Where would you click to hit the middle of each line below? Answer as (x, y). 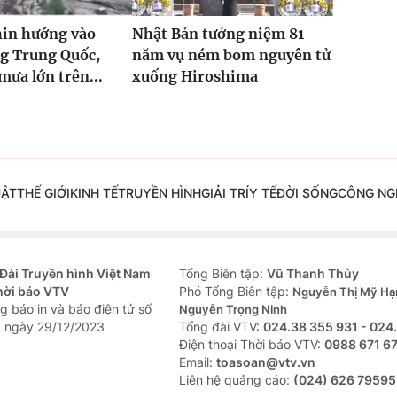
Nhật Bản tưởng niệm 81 (218, 34)
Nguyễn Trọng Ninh (233, 310)
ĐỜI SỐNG (307, 193)
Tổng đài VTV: (221, 327)
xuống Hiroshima (195, 77)
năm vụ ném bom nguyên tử (231, 55)
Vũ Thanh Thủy (313, 274)
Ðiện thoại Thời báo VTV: (252, 345)
